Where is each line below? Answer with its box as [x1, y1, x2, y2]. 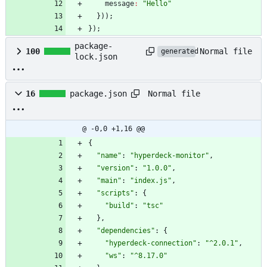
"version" [97, 164, 134, 173]
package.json [70, 89, 127, 99]
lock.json [74, 52, 117, 62]
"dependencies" [97, 226, 155, 235]
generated [160, 47, 198, 56]
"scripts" [97, 189, 134, 198]
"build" [105, 201, 134, 210]
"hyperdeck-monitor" [130, 151, 209, 160]
